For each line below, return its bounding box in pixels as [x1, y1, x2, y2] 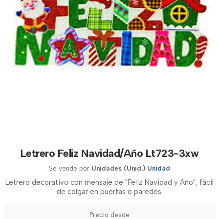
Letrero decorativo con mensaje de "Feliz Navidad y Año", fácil [5, 178, 214, 187]
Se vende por [49, 165, 91, 172]
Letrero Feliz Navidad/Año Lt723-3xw [20, 147, 199, 160]
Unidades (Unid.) [91, 165, 145, 172]
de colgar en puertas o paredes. [56, 187, 163, 196]
